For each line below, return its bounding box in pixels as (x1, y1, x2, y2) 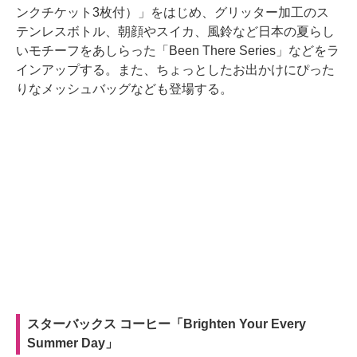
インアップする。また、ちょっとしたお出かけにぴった (16, 63, 335, 77)
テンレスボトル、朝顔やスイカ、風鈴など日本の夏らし (16, 25, 335, 39)
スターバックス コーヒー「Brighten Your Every (27, 317, 306, 331)
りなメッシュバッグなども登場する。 (16, 82, 233, 96)
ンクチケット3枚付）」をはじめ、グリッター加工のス (16, 6, 329, 20)
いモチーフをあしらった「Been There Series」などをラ (16, 44, 339, 58)
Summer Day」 (27, 336, 118, 351)
